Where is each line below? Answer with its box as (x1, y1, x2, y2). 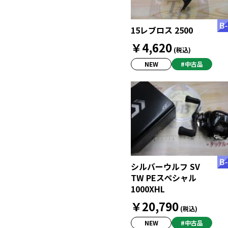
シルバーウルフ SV (131, 160, 200, 173)
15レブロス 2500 (131, 24, 193, 36)
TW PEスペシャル (131, 172, 196, 184)
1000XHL (131, 183, 165, 195)
